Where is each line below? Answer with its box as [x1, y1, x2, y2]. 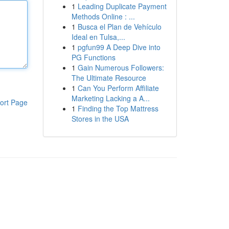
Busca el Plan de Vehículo [77, 21, 162, 32]
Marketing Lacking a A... [71, 93, 150, 103]
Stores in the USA [71, 113, 129, 124]
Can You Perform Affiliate [77, 83, 159, 93]
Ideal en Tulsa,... [71, 32, 125, 42]
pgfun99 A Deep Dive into [77, 42, 161, 52]
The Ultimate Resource [71, 73, 146, 83]
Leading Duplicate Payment [77, 1, 167, 11]
